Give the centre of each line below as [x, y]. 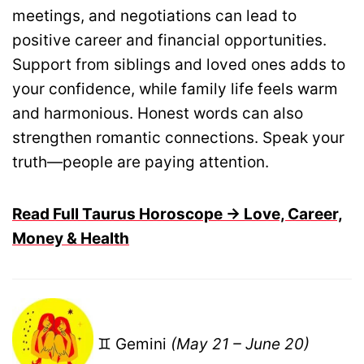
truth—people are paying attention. [141, 162]
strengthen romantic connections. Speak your [178, 137]
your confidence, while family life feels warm [175, 89]
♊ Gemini [132, 344]
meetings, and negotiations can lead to [154, 15]
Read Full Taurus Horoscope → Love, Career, [178, 214]
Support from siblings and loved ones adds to [179, 64]
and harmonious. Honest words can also [158, 113]
